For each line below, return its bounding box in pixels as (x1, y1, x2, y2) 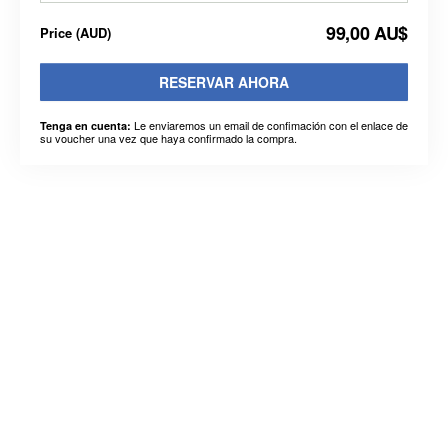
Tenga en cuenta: (40, 118, 131, 133)
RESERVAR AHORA (159, 72, 289, 92)
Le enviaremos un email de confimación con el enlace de (131, 117, 408, 133)
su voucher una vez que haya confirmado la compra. (40, 130, 297, 146)
